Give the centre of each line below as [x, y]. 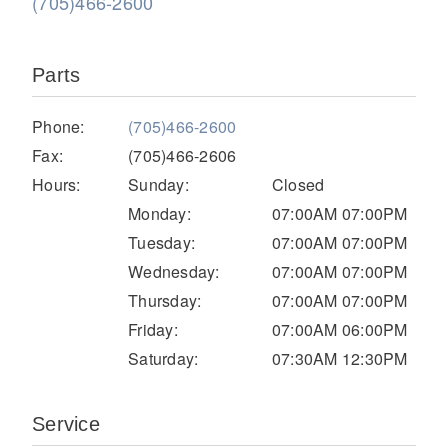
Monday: [159, 213]
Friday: [153, 329]
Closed [298, 184]
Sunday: [158, 184]
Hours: [56, 184]
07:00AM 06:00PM [339, 329]
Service [66, 423]
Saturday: [163, 358]
